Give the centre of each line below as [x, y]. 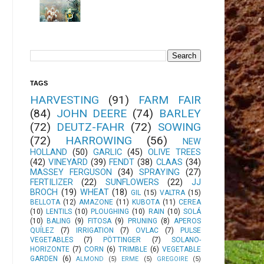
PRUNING [142, 221]
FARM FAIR [169, 100]
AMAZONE [96, 202]
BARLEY [180, 113]
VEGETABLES [51, 240]
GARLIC [107, 152]
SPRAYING [159, 172]
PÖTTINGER [122, 240]
